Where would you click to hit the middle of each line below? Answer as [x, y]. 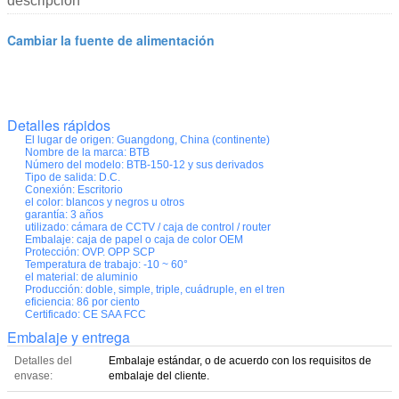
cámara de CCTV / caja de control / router [171, 227]
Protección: [52, 252]
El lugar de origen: [69, 139]
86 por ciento [108, 301]
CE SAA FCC [114, 314]
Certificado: [53, 314]
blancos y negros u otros [125, 202]
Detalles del [43, 360]
